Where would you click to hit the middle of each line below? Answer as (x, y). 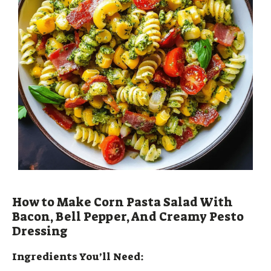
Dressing (40, 231)
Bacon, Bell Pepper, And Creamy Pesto (128, 216)
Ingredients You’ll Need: (78, 256)
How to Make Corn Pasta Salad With (122, 202)
